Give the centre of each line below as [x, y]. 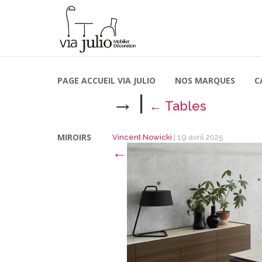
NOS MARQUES [205, 80]
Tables [186, 106]
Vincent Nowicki [142, 137]
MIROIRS [74, 137]
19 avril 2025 [200, 137]
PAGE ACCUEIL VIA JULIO [106, 80]
